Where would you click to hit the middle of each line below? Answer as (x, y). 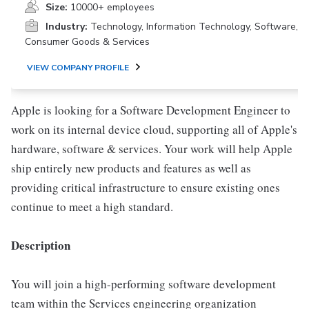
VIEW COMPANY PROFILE (78, 68)
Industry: (67, 27)
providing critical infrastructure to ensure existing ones (146, 187)
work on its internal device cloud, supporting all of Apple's (154, 129)
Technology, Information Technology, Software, (194, 27)
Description (41, 245)
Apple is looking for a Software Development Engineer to (151, 110)
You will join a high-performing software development (143, 284)
